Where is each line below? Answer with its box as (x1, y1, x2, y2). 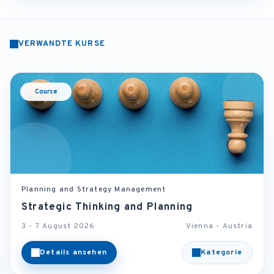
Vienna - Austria (185, 221, 253, 232)
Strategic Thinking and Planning (21, 201, 193, 215)
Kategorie (201, 248, 242, 258)
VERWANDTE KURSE (18, 39, 105, 50)
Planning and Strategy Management (21, 185, 166, 195)
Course (34, 87, 57, 97)
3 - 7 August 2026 (21, 221, 95, 232)
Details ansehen (40, 248, 107, 258)
